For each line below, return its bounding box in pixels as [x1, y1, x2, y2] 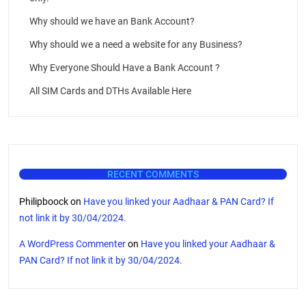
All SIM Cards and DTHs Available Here [29, 85, 191, 97]
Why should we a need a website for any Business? [29, 39, 242, 51]
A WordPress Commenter [19, 238, 126, 250]
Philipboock [19, 196, 68, 208]
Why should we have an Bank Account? [29, 16, 195, 27]
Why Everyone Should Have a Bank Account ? [29, 62, 220, 74]
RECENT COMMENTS [107, 169, 199, 180]
